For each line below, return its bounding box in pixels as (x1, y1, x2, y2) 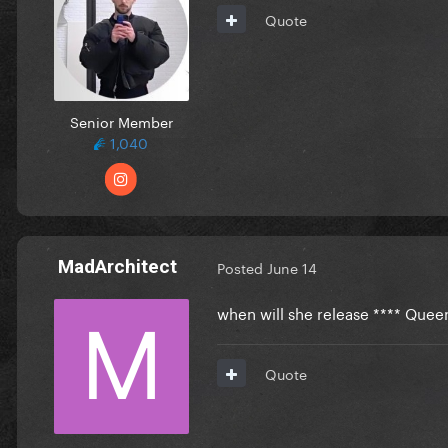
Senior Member (69, 109, 173, 132)
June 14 (267, 256, 317, 279)
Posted (217, 256, 267, 279)
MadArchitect (57, 254, 177, 278)
